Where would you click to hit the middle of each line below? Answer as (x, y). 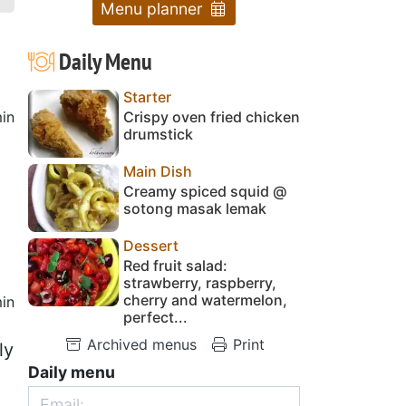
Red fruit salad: (175, 265)
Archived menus (139, 344)
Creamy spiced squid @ (205, 191)
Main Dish (158, 171)
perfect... (155, 317)
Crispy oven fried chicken (212, 116)
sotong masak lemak (195, 208)
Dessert (151, 245)
